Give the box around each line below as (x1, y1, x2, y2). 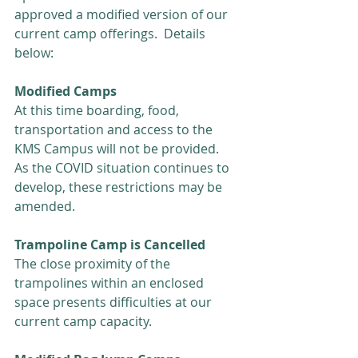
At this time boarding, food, (14, 101, 182, 119)
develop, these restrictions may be (14, 178, 225, 196)
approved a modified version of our (14, 6, 231, 23)
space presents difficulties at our (14, 293, 215, 311)
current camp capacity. (14, 312, 155, 330)
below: (14, 44, 54, 62)
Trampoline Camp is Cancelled (14, 236, 205, 253)
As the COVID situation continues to (14, 159, 233, 177)
